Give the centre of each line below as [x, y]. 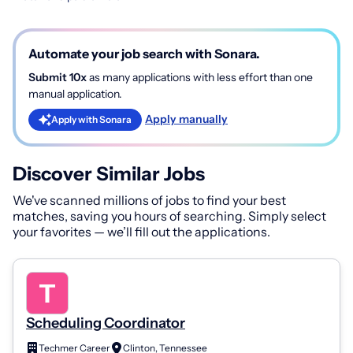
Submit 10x [58, 77]
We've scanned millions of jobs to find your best [149, 200]
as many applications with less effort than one [200, 77]
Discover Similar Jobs [109, 173]
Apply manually [186, 119]
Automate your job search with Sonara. [144, 53]
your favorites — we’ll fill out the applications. [141, 231]
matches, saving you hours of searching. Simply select [169, 216]
